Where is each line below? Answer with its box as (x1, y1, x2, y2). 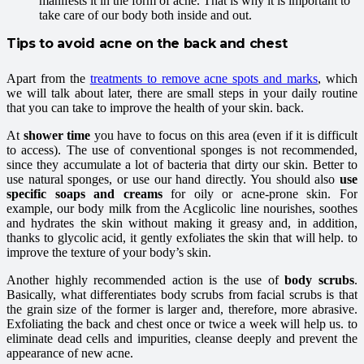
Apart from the (6, 71, 90, 86)
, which (318, 71, 358, 86)
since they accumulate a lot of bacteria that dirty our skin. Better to (6, 158, 357, 172)
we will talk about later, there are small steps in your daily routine (6, 86, 357, 101)
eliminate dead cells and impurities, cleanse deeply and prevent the (6, 331, 357, 346)
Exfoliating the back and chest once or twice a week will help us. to (6, 317, 357, 331)
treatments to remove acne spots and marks (89, 71, 318, 86)
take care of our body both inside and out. (39, 8, 252, 23)
